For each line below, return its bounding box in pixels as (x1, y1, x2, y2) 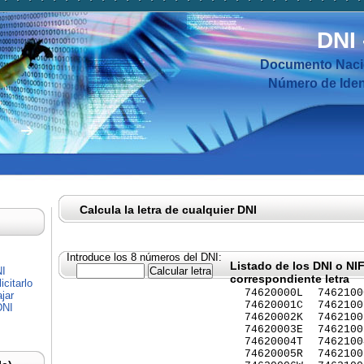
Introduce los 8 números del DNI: (67, 251, 222, 263)
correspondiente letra (230, 272, 349, 285)
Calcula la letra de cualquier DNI (80, 203, 257, 216)
